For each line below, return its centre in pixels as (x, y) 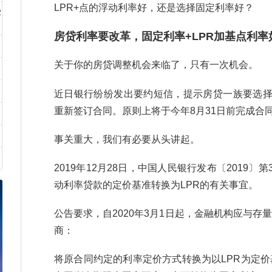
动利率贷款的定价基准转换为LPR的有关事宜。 (156, 185)
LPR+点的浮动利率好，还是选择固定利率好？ (154, 8)
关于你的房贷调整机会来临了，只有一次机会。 (156, 65)
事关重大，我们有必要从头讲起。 (127, 139)
